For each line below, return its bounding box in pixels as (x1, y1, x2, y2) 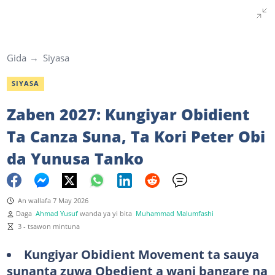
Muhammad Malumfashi (135, 209, 214, 218)
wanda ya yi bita (79, 209, 136, 218)
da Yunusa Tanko (6, 147, 144, 169)
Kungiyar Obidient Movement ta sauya (23, 245, 259, 263)
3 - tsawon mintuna (17, 222, 80, 231)
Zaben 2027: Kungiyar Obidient (6, 103, 250, 125)
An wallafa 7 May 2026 (17, 196, 88, 205)
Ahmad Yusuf (35, 209, 78, 218)
